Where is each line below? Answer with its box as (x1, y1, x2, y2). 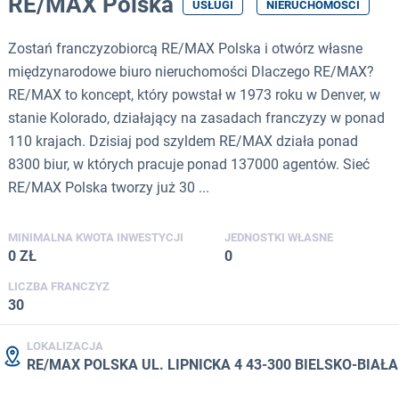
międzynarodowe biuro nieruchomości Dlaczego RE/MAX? (8, 62, 374, 80)
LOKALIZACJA (27, 338, 103, 353)
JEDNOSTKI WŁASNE (224, 230, 333, 244)
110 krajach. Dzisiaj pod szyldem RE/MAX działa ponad (8, 132, 358, 150)
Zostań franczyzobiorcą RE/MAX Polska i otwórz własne (8, 39, 362, 57)
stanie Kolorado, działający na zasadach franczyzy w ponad (8, 109, 385, 126)
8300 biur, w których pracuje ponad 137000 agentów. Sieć (8, 155, 370, 173)
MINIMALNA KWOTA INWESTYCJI (8, 230, 183, 244)
